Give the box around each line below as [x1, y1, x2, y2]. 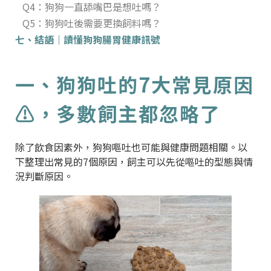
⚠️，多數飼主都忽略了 [15, 99, 221, 127]
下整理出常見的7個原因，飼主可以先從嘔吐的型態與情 [15, 154, 253, 169]
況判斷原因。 [15, 168, 73, 183]
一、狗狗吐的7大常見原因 [15, 70, 254, 98]
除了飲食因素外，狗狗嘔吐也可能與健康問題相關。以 [15, 139, 247, 154]
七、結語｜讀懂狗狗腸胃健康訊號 [15, 31, 160, 47]
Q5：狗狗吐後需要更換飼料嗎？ [22, 15, 161, 30]
